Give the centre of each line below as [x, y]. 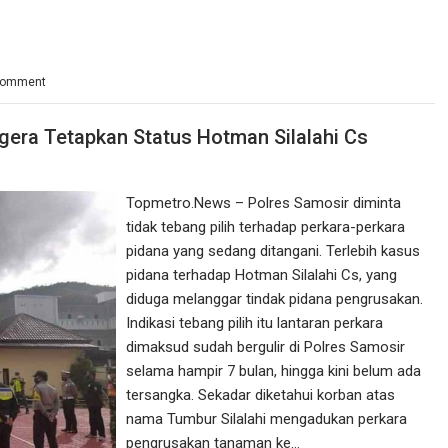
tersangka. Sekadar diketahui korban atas [261, 394]
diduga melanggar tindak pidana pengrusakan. [275, 298]
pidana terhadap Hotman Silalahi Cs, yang [262, 274]
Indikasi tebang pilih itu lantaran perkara [255, 322]
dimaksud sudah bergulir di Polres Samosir [266, 346]
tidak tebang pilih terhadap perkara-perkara [266, 226]
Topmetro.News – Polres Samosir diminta [264, 202]
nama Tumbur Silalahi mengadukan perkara [267, 418]
